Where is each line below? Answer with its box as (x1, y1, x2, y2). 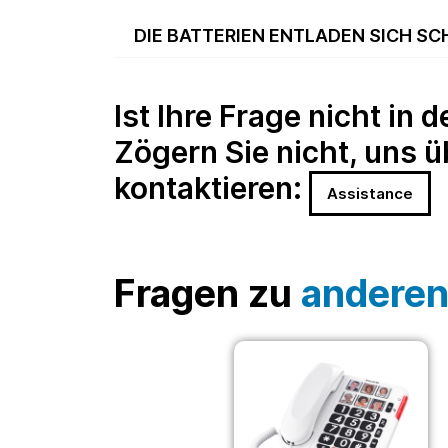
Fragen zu (114, 271, 301, 317)
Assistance (327, 184, 413, 204)
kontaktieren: (114, 170, 309, 207)
